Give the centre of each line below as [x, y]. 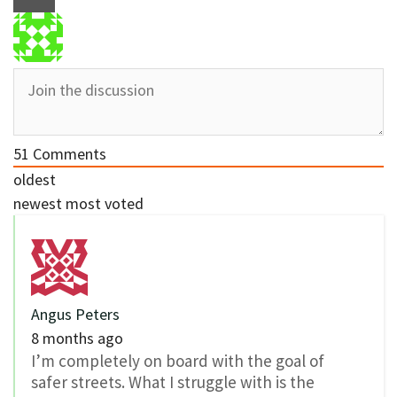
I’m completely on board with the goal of [178, 360]
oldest [35, 179]
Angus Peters [75, 314]
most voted [105, 203]
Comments [68, 153]
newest [38, 203]
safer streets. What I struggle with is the [173, 381]
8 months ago [77, 338]
